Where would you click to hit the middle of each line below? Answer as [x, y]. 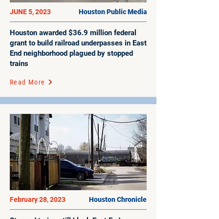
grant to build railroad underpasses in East [78, 43]
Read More [28, 82]
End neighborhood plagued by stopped [71, 53]
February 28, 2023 [38, 199]
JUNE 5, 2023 [30, 12]
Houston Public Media [113, 12]
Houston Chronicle [118, 199]
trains [19, 64]
